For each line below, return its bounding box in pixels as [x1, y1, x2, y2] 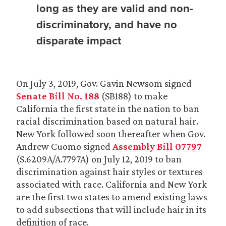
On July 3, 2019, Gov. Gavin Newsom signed [16, 78, 192, 89]
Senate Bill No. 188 [16, 90, 99, 101]
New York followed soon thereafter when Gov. [16, 128, 205, 139]
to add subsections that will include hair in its [16, 204, 206, 215]
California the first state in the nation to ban [16, 103, 199, 114]
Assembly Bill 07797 [112, 141, 202, 152]
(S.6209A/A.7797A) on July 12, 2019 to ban [16, 153, 182, 164]
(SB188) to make [99, 90, 167, 101]
